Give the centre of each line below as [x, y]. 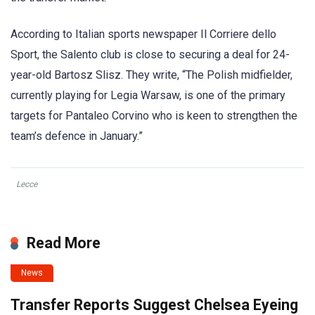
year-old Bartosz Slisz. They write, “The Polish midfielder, [152, 75]
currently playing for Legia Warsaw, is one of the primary [148, 96]
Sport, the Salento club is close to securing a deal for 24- [150, 55]
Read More [64, 243]
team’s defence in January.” [77, 136]
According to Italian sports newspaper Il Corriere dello [143, 34]
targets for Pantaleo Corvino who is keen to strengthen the [154, 116]
